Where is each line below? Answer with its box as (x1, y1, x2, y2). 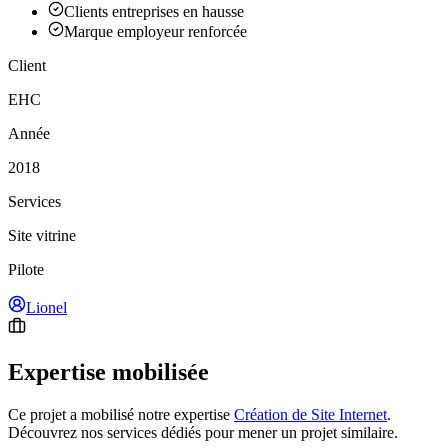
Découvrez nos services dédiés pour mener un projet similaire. (8, 424, 398, 442)
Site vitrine (8, 227, 76, 245)
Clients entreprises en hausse (64, 3, 244, 21)
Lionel (26, 299, 67, 317)
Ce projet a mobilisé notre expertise (8, 406, 230, 424)
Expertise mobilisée (8, 359, 209, 386)
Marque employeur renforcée (64, 23, 247, 41)
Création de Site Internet (234, 406, 387, 424)
